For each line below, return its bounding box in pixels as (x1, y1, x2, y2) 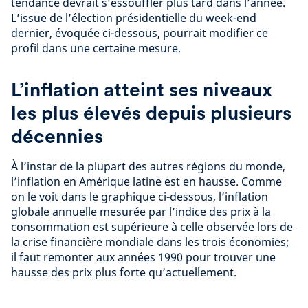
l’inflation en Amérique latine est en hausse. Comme (11, 174, 282, 190)
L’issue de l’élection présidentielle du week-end (11, 10, 256, 26)
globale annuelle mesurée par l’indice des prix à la (11, 204, 271, 220)
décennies (11, 124, 103, 148)
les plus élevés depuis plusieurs (11, 101, 291, 125)
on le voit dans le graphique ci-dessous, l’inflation (11, 189, 268, 205)
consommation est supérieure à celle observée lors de (11, 219, 293, 235)
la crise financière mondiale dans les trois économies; (11, 234, 289, 250)
